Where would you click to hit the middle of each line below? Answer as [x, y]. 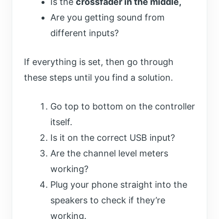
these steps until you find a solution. [99, 78]
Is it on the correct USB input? [113, 138]
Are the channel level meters [109, 153]
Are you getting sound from [108, 18]
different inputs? [85, 33]
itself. [61, 122]
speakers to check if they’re [108, 200]
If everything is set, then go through [99, 62]
